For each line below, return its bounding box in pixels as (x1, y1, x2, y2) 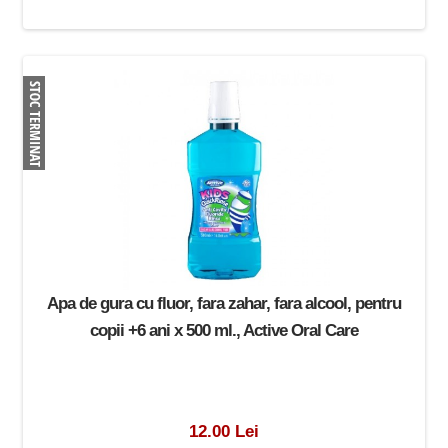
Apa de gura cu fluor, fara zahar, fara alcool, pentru (46, 292, 401, 313)
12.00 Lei (188, 420, 259, 441)
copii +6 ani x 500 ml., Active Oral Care (89, 319, 358, 340)
